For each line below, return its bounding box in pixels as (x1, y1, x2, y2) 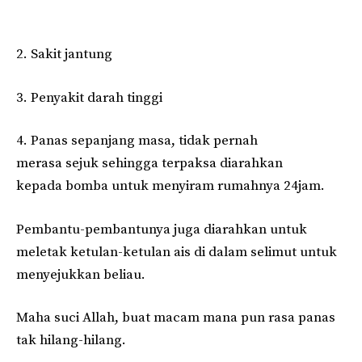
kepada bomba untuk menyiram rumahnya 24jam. (16, 177, 325, 196)
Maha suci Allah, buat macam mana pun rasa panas (16, 309, 335, 327)
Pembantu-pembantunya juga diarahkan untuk (16, 220, 307, 238)
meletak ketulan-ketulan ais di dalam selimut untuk (16, 242, 337, 261)
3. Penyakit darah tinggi (16, 88, 162, 107)
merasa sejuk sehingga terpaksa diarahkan (16, 154, 283, 173)
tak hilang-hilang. (16, 331, 126, 350)
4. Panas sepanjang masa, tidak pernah (16, 132, 258, 150)
